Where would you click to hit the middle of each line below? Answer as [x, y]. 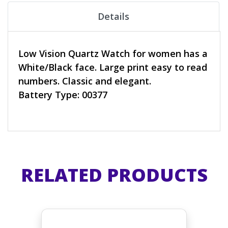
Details [113, 16]
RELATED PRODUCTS [114, 175]
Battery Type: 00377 [63, 94]
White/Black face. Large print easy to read [113, 67]
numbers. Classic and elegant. [85, 81]
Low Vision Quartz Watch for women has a [113, 53]
